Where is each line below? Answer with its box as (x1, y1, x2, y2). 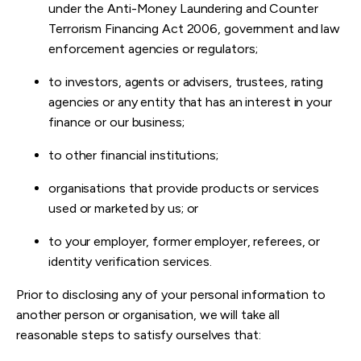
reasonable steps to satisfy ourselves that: (16, 327, 261, 343)
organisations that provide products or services (48, 180, 320, 197)
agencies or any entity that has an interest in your (48, 94, 332, 110)
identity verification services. (48, 254, 212, 270)
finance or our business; (48, 114, 185, 131)
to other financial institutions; (48, 147, 218, 164)
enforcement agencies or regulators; (48, 41, 258, 57)
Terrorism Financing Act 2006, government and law (48, 21, 341, 37)
